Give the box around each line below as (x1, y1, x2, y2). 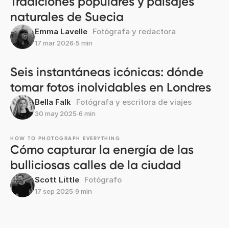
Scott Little (35, 175, 79, 185)
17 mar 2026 (35, 39, 74, 48)
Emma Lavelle (35, 27, 87, 37)
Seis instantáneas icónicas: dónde (10, 64, 203, 80)
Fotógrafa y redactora (93, 27, 176, 37)
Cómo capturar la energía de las (10, 142, 194, 157)
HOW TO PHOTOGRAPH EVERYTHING (10, 135, 120, 142)
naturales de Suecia (10, 9, 124, 25)
